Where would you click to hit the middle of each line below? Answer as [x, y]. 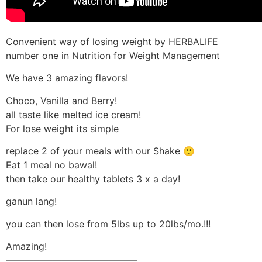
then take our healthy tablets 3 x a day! [93, 179]
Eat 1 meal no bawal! [51, 165]
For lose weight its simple [62, 128]
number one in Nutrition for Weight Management [113, 55]
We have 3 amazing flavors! [67, 78]
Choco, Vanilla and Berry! [61, 100]
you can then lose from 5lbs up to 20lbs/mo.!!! [108, 224]
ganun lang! [31, 201]
